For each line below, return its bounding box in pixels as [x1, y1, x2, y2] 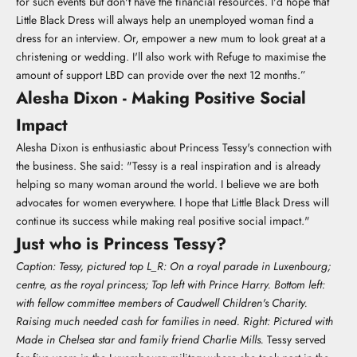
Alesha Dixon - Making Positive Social [16, 86, 306, 110]
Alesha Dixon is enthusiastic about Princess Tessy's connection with [16, 139, 331, 155]
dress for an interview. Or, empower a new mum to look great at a [16, 30, 326, 46]
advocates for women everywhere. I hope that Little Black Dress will [16, 194, 329, 210]
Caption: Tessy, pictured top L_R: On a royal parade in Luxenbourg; [16, 258, 331, 274]
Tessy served [264, 331, 326, 347]
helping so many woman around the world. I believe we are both [16, 176, 319, 192]
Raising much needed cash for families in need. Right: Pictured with [16, 313, 333, 329]
